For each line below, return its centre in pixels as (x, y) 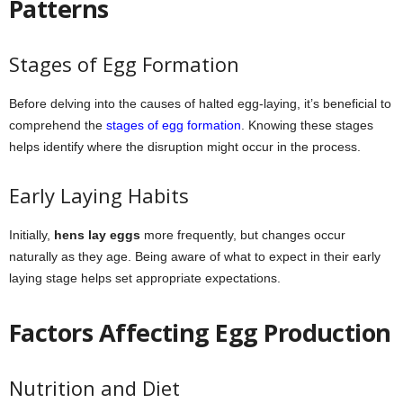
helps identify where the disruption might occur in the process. (185, 146)
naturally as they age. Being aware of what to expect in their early (195, 256)
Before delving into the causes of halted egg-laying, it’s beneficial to (200, 103)
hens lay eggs (97, 234)
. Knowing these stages (307, 125)
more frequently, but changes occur (243, 234)
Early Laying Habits (99, 195)
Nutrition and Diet (94, 387)
